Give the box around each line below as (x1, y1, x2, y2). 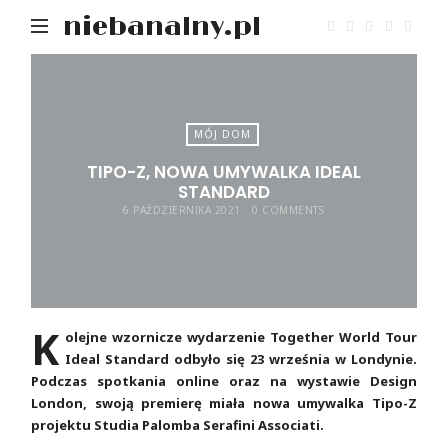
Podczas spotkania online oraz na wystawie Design (31, 372, 417, 391)
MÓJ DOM (194, 127, 252, 142)
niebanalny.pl (63, 11, 262, 43)
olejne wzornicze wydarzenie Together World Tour (65, 328, 417, 347)
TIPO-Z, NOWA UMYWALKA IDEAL (86, 159, 361, 184)
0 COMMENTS (252, 202, 325, 217)
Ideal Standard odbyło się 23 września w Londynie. (65, 350, 417, 369)
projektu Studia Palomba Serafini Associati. (31, 416, 325, 435)
